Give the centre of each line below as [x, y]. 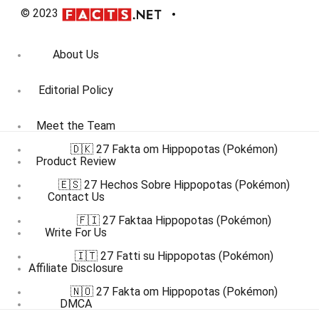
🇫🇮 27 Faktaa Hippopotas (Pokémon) [174, 220]
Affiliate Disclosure [76, 268]
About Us [76, 55]
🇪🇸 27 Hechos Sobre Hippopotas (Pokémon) [174, 185]
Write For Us [76, 233]
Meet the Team [76, 126]
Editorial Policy [76, 90]
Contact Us [76, 197]
